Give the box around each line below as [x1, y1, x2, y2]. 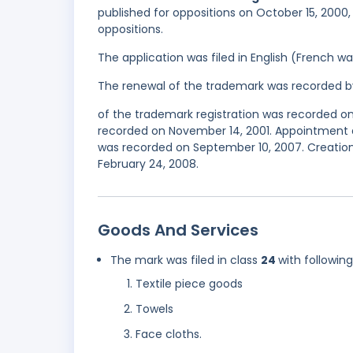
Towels [136, 301, 173, 318]
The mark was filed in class [110, 252, 261, 269]
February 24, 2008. [98, 156, 199, 173]
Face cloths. [136, 326, 202, 343]
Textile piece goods [136, 276, 243, 292]
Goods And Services [98, 219, 258, 242]
